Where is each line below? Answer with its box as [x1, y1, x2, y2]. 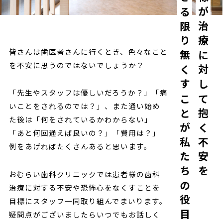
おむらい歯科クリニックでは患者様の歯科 [8, 168, 160, 179]
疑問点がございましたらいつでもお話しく [8, 209, 160, 220]
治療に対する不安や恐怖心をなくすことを [8, 182, 160, 193]
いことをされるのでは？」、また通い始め [8, 101, 160, 111]
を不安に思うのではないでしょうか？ [8, 59, 144, 70]
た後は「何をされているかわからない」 [8, 114, 152, 125]
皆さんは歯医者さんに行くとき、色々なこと [8, 46, 168, 57]
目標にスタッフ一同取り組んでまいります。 [8, 195, 167, 206]
